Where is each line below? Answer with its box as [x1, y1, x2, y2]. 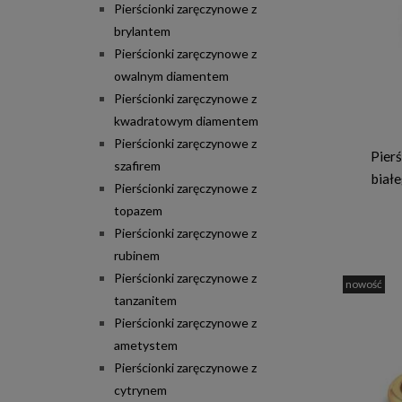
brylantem [114, 23, 170, 39]
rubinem [114, 248, 160, 264]
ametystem [114, 337, 178, 354]
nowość [345, 277, 382, 292]
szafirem [114, 158, 161, 174]
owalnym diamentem [114, 68, 229, 84]
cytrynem [114, 382, 167, 398]
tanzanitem [114, 293, 177, 309]
